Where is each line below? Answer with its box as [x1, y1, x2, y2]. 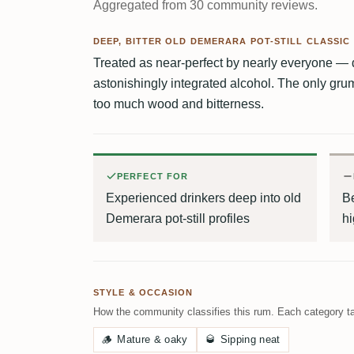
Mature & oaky [117, 333, 188, 345]
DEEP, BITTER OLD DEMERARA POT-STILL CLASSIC [93, 36, 351, 46]
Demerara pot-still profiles [106, 211, 250, 225]
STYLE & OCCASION [93, 287, 194, 297]
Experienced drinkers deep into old [106, 190, 301, 205]
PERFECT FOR [117, 171, 189, 181]
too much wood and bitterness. [93, 96, 264, 111]
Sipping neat [220, 333, 281, 345]
